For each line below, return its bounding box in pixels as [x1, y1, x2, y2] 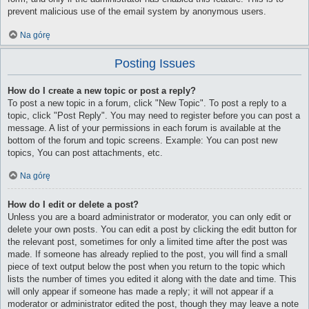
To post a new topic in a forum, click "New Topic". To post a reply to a [8, 97, 286, 108]
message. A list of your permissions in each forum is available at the [8, 122, 281, 133]
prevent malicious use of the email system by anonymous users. [8, 6, 266, 17]
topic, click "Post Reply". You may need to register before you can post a [8, 110, 300, 121]
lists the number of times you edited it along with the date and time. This [8, 274, 297, 285]
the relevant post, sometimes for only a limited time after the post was [8, 237, 288, 248]
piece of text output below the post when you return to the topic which [8, 261, 285, 272]
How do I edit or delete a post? [8, 199, 139, 210]
